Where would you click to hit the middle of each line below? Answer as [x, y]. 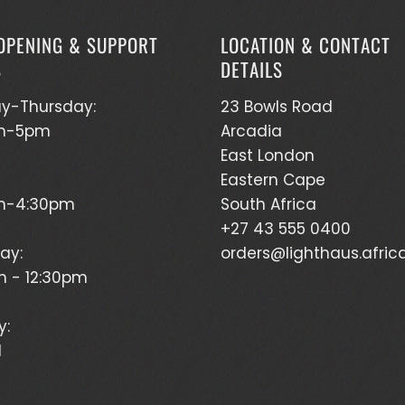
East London [268, 155]
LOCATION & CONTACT [306, 44]
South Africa [268, 204]
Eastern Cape [273, 179]
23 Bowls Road [277, 106]
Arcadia [251, 131]
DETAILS [252, 69]
